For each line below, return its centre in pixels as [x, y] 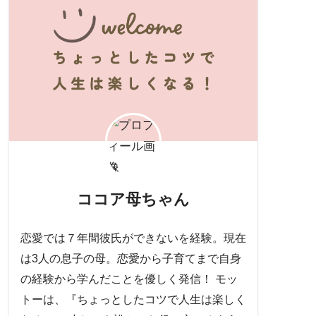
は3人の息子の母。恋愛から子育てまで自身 [131, 259]
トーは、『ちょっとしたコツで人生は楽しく [133, 300]
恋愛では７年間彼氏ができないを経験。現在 [133, 238]
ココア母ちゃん [133, 199]
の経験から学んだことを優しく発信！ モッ [129, 279]
